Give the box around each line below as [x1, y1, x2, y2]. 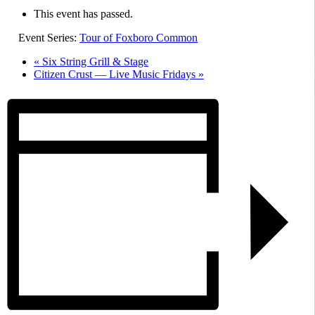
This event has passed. [34, 7, 133, 20]
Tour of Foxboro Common [79, 31, 198, 44]
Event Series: [18, 31, 79, 44]
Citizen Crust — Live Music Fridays [34, 67, 198, 80]
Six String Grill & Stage [39, 55, 148, 67]
